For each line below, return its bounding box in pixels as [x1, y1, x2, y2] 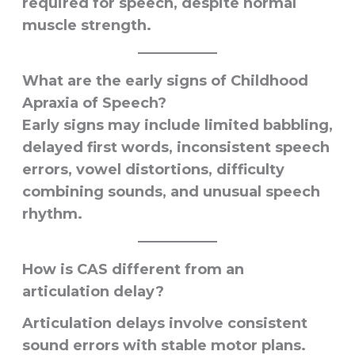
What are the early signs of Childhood [21, 71, 308, 90]
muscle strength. [21, 16, 151, 34]
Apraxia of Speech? [21, 94, 166, 112]
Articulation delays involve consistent [21, 315, 307, 333]
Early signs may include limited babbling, [21, 116, 333, 134]
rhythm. [21, 204, 82, 223]
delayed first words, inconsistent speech [21, 138, 330, 156]
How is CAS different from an [21, 260, 244, 278]
